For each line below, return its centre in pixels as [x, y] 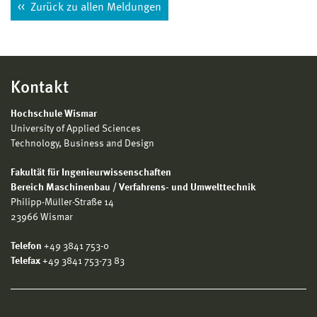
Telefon [26, 246]
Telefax [25, 261]
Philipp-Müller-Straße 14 [62, 202]
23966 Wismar [42, 217]
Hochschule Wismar [54, 114]
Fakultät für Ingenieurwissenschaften [91, 172]
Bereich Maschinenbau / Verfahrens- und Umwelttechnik [133, 187]
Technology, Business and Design [82, 143]
